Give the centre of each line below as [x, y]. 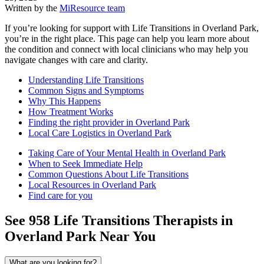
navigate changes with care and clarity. [76, 60]
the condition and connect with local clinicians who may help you [126, 49]
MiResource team [92, 8]
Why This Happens [65, 101]
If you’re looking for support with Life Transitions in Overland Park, [132, 28]
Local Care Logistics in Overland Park [100, 133]
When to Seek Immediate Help [85, 164]
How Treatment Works [71, 112]
